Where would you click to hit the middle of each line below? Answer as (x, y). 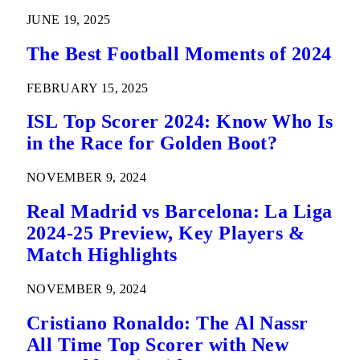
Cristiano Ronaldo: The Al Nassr (168, 323)
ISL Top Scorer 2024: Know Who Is (180, 122)
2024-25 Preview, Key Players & (166, 233)
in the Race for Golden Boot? (152, 143)
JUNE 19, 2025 (69, 19)
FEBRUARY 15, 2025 (88, 88)
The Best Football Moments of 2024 (179, 53)
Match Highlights (102, 255)
